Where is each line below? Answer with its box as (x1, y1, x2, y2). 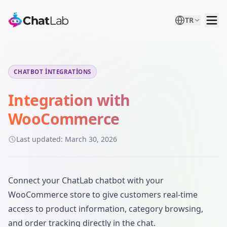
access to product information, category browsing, (8, 203, 203, 214)
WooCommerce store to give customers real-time (8, 189, 198, 200)
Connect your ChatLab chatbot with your (8, 175, 164, 186)
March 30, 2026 (65, 134, 117, 144)
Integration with (8, 90, 130, 110)
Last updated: (16, 134, 65, 144)
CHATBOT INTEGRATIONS (14, 68, 91, 75)
